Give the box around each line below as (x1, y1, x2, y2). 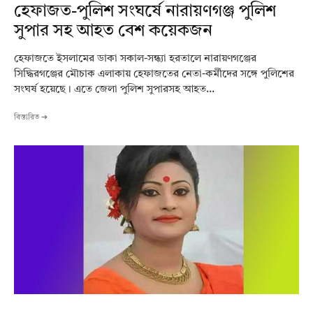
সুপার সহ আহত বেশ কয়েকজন (14, 23, 212, 41)
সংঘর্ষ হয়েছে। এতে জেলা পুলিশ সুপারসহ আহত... (14, 85, 214, 96)
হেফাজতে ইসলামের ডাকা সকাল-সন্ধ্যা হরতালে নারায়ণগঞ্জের (14, 54, 256, 65)
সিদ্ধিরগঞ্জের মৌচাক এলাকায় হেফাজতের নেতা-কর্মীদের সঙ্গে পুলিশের (14, 69, 294, 80)
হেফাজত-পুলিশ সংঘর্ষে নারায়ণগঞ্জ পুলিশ (14, 3, 276, 21)
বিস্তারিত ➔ (14, 114, 48, 122)
